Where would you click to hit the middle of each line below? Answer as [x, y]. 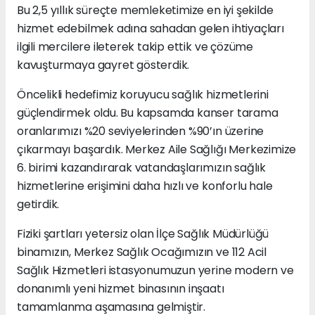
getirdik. [38, 204]
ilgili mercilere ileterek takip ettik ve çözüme [135, 46]
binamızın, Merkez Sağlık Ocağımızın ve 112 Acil [142, 252]
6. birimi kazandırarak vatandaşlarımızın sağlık [141, 167]
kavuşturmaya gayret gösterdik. [103, 65]
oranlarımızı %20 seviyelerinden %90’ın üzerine [141, 131]
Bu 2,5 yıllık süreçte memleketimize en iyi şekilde [145, 10]
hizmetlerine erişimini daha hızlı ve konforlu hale [145, 186]
